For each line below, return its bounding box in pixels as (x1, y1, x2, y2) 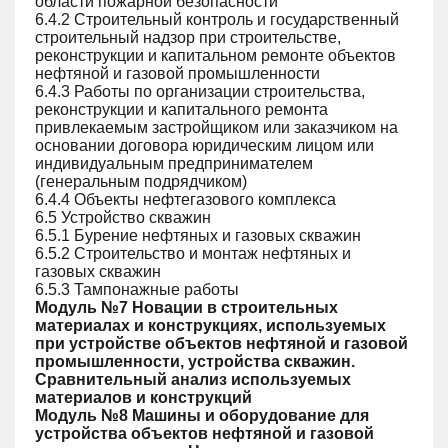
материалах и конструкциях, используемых (35, 317, 386, 334)
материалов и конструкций (35, 389, 252, 406)
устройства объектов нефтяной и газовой (35, 425, 374, 442)
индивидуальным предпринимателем (35, 155, 313, 172)
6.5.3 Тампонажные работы (35, 281, 239, 298)
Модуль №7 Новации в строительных (35, 299, 338, 316)
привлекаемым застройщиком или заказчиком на (35, 119, 398, 136)
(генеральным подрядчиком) (35, 173, 247, 190)
